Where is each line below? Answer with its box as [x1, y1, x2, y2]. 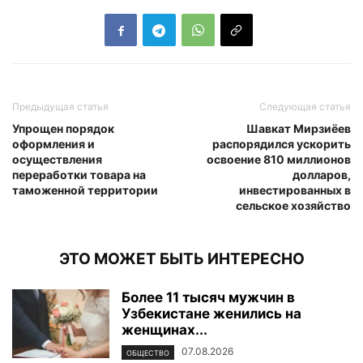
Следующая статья [259, 100, 351, 113]
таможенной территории [12, 183, 158, 198]
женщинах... [122, 322, 207, 339]
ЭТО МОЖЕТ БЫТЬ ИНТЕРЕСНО [58, 250, 305, 269]
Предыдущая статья [12, 100, 109, 113]
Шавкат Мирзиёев [246, 122, 351, 136]
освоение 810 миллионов [207, 152, 351, 167]
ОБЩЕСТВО [126, 348, 169, 357]
